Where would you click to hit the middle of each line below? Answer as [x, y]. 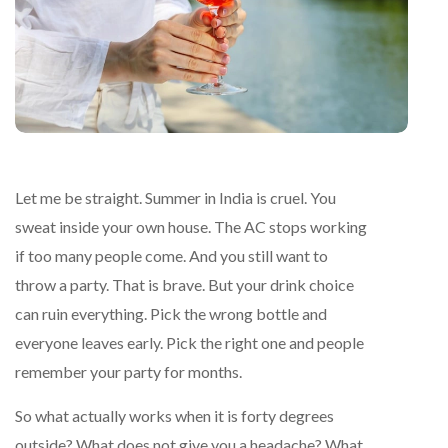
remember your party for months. [128, 371]
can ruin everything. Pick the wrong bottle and [171, 313]
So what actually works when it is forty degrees [174, 415]
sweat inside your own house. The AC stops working [191, 226]
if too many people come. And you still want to [171, 255]
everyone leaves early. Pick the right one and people [189, 342]
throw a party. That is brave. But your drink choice [184, 284]
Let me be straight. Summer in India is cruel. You [175, 197]
